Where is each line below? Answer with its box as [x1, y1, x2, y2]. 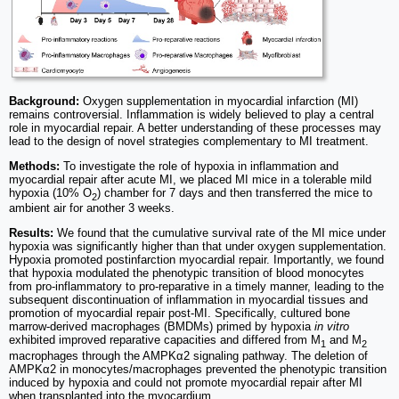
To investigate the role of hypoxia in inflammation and [60, 159, 338, 173]
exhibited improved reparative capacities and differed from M [9, 333, 321, 347]
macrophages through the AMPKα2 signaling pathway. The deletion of [9, 348, 368, 362]
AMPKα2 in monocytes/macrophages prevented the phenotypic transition [9, 362, 387, 376]
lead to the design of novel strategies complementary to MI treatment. [9, 134, 369, 148]
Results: [9, 226, 53, 240]
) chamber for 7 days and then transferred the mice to [97, 185, 372, 199]
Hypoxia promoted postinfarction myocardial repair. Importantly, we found [9, 253, 384, 267]
